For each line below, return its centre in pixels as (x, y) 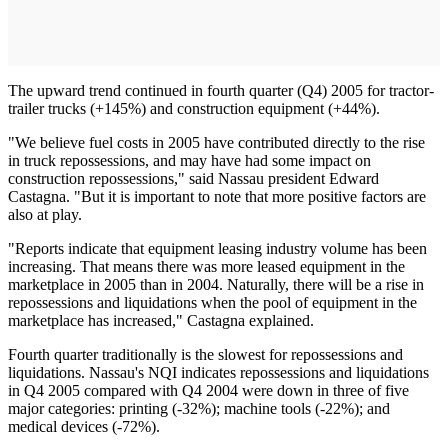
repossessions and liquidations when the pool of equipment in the (212, 302)
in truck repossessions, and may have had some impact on (189, 160)
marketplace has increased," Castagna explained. (161, 320)
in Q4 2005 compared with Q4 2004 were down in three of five (208, 390)
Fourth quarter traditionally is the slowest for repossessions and (205, 354)
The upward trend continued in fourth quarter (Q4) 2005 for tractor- (221, 90)
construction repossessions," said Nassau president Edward (193, 178)
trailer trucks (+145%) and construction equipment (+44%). (194, 108)
